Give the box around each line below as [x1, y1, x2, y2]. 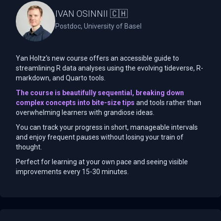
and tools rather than [136, 98, 201, 107]
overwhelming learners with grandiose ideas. [16, 108, 154, 116]
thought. [16, 143, 42, 151]
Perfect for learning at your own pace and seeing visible [16, 157, 188, 166]
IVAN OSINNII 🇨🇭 [55, 8, 128, 19]
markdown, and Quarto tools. [16, 74, 106, 82]
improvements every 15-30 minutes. [16, 167, 129, 176]
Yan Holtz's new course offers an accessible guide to [16, 54, 179, 62]
